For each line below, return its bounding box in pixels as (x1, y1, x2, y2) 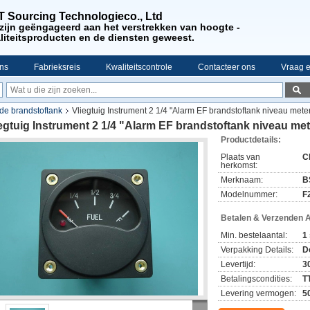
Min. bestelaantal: (221, 230, 287, 240)
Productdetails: (221, 135, 281, 145)
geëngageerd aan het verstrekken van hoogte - (19, 21, 240, 33)
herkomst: (221, 161, 257, 170)
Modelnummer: (221, 190, 277, 199)
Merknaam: (221, 175, 263, 185)
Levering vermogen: (221, 289, 296, 298)
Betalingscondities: (221, 274, 292, 284)
